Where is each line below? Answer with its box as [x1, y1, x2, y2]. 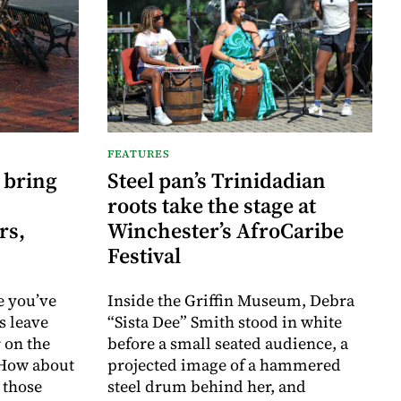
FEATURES [107, 146, 170, 161]
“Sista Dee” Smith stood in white [107, 310, 342, 333]
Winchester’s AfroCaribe [107, 215, 344, 245]
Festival [107, 240, 181, 270]
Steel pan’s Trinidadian [107, 165, 326, 195]
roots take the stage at [107, 190, 316, 220]
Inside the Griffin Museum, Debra [107, 288, 354, 311]
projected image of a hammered [107, 353, 341, 376]
